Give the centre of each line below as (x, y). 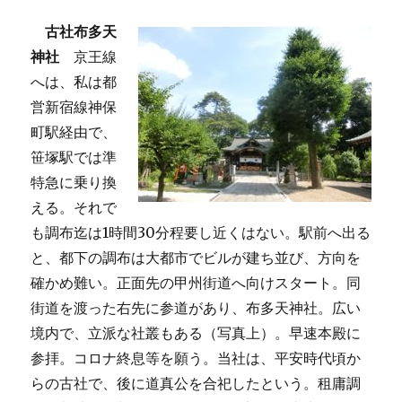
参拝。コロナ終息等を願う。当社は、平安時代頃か (196, 358)
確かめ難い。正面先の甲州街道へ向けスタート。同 (196, 283)
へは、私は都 (74, 82)
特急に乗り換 (74, 182)
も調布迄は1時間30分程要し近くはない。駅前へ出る (201, 232)
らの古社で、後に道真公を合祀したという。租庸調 (196, 383)
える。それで (74, 207)
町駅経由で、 (74, 132)
